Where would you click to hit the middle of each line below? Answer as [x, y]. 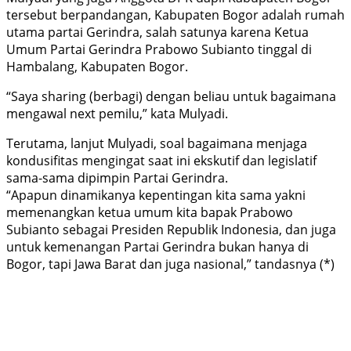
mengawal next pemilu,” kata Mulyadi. [117, 114]
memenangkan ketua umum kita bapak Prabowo [150, 213]
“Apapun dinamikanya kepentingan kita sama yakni [156, 195]
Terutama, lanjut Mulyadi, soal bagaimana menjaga [157, 144]
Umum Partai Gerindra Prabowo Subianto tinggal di [159, 50]
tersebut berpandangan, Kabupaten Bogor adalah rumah [175, 15]
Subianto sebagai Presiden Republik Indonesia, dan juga [171, 230]
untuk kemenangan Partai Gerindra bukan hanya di [157, 247]
